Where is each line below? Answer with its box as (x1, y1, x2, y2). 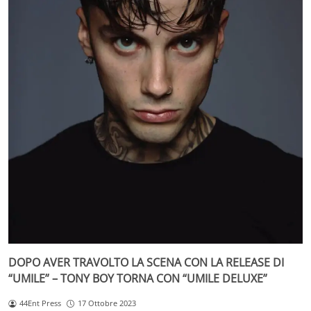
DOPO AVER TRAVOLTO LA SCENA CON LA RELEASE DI (8, 255, 284, 271)
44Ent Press (19, 298, 61, 309)
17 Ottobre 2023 (77, 298, 136, 309)
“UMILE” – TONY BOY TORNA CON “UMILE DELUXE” (8, 271, 267, 287)
